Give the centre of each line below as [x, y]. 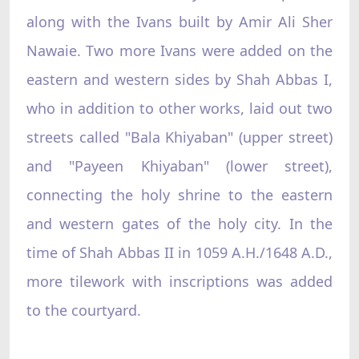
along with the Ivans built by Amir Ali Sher [179, 21]
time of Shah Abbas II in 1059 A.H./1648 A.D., [179, 252]
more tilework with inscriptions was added [179, 281]
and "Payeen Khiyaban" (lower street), [179, 165]
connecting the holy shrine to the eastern [179, 194]
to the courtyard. [83, 310]
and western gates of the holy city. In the [179, 223]
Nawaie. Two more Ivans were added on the [179, 50]
